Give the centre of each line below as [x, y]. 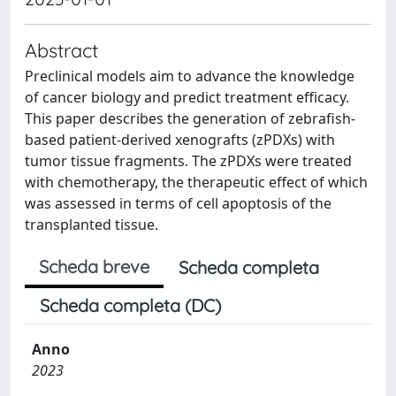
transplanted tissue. [91, 225]
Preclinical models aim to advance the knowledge [190, 76]
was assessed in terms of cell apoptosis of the [178, 203]
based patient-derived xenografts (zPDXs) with [180, 140]
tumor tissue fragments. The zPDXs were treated [188, 161]
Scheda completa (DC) [130, 305]
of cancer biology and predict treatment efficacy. [187, 97]
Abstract [61, 50]
